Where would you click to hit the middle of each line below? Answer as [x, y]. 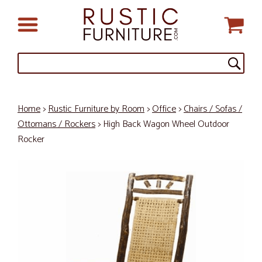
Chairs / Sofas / [213, 109]
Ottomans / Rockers [56, 124]
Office [164, 109]
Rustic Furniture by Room [96, 109]
